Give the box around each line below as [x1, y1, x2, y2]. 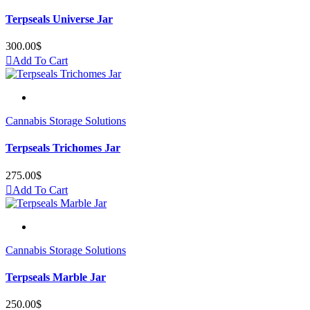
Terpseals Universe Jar [6, 12, 113, 25]
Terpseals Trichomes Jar [6, 142, 120, 154]
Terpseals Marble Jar [6, 271, 106, 283]
